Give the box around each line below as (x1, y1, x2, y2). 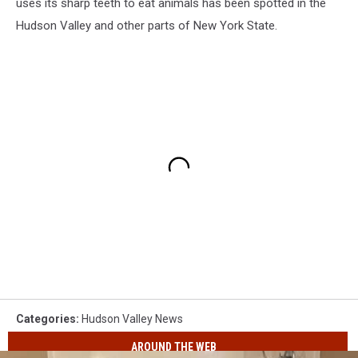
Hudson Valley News (82, 312, 183, 326)
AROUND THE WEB (131, 340, 217, 353)
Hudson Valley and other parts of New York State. (16, 18, 284, 33)
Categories (16, 312, 76, 326)
